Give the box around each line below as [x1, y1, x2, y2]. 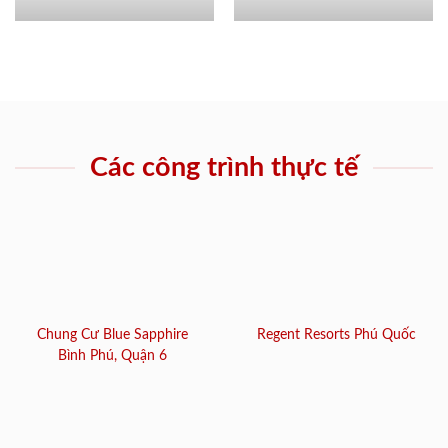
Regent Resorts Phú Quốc [256, 328, 416, 343]
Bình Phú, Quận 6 [57, 349, 167, 364]
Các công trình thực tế [90, 154, 358, 182]
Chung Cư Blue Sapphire [36, 328, 188, 343]
